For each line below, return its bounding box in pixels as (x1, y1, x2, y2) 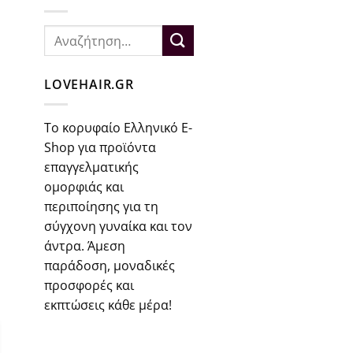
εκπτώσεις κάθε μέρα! (44, 295, 172, 314)
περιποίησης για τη (44, 197, 158, 215)
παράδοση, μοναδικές (44, 256, 175, 274)
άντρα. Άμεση (44, 236, 125, 255)
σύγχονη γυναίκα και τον (44, 217, 192, 235)
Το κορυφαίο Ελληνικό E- (44, 118, 192, 136)
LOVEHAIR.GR (44, 76, 134, 94)
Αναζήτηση (43, 26, 103, 42)
